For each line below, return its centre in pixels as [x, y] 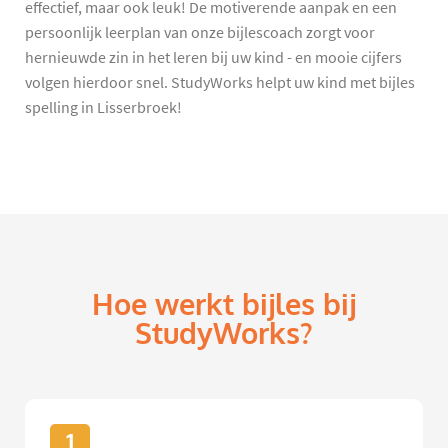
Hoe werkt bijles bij [224, 304]
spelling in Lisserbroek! [103, 107]
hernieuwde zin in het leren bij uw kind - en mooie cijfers [213, 57]
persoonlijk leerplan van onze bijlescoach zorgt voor [200, 32]
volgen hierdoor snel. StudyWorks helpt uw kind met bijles [220, 82]
